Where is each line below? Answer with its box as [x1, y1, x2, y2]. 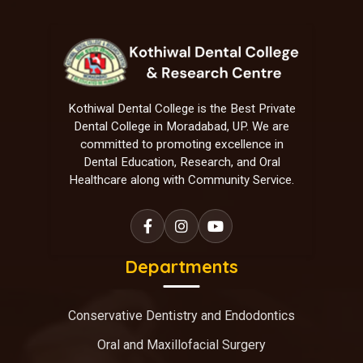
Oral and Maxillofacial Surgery [97, 336, 266, 352]
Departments [125, 254, 238, 278]
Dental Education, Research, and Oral [83, 154, 280, 169]
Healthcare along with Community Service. [69, 172, 294, 187]
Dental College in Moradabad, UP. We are [74, 118, 289, 134]
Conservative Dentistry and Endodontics [68, 307, 295, 323]
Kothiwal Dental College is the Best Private [67, 100, 296, 116]
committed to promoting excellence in [79, 136, 284, 152]
